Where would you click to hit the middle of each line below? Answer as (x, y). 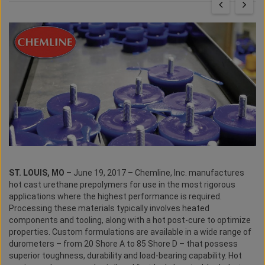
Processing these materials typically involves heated (109, 209)
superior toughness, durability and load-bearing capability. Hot (125, 256)
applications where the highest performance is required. (115, 197)
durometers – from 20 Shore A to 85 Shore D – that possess (123, 244)
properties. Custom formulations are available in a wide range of (130, 232)
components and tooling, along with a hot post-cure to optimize (130, 220)
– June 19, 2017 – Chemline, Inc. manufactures (155, 173)
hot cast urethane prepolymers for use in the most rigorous (122, 185)
